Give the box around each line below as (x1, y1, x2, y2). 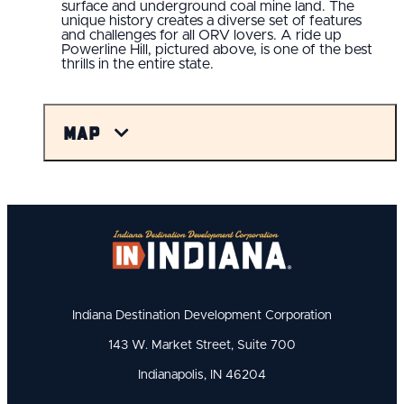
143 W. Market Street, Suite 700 (108, 338, 296, 352)
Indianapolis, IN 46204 (138, 368, 266, 381)
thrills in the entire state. (61, 57, 214, 72)
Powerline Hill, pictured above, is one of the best (61, 42, 372, 58)
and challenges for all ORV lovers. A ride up (61, 28, 342, 43)
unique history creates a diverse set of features (61, 14, 362, 29)
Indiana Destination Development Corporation (72, 308, 332, 322)
